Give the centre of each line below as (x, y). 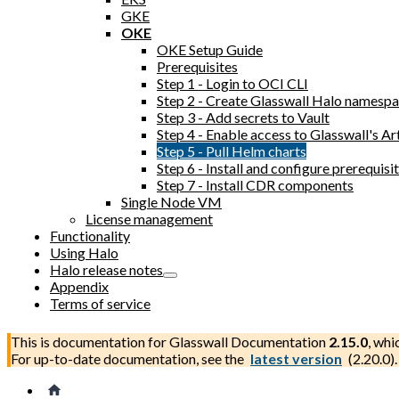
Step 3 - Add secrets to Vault (243, 117)
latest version (296, 358)
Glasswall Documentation (248, 342)
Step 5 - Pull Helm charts (232, 151)
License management (149, 219)
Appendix (79, 286)
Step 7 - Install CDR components (255, 185)
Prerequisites (197, 66)
